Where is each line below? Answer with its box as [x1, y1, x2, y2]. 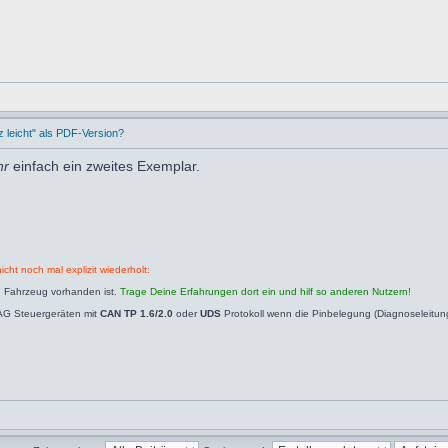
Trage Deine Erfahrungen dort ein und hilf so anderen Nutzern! [120, 286, 411, 297]
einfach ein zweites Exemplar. [13, 158, 200, 174]
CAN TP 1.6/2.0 [100, 308, 173, 319]
